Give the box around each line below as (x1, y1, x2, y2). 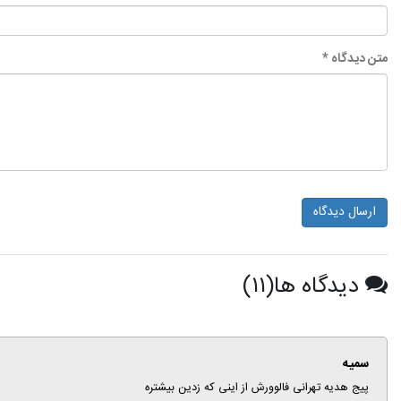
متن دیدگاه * (322, 48, 388, 70)
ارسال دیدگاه (313, 201, 376, 223)
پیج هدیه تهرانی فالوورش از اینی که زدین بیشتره (145, 379, 369, 397)
